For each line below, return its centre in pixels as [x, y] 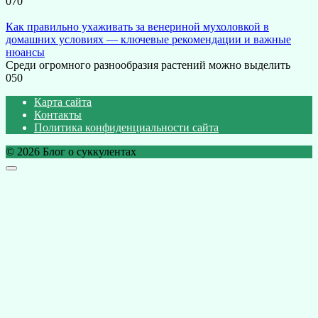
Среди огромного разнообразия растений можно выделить [148, 65]
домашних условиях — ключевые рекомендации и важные [148, 40]
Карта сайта [63, 102]
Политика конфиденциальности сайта [126, 128]
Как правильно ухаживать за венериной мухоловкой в [137, 27]
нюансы [25, 53]
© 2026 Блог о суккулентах [71, 152]
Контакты [58, 115]
